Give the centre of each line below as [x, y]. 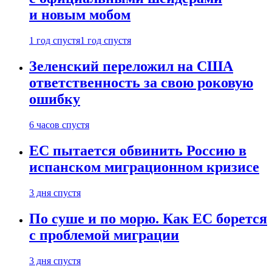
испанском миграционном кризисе [144, 167]
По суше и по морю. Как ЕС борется [148, 218]
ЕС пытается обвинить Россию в [138, 150]
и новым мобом [80, 15]
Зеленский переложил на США [131, 66]
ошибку [55, 99]
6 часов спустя [59, 124]
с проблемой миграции [104, 235]
